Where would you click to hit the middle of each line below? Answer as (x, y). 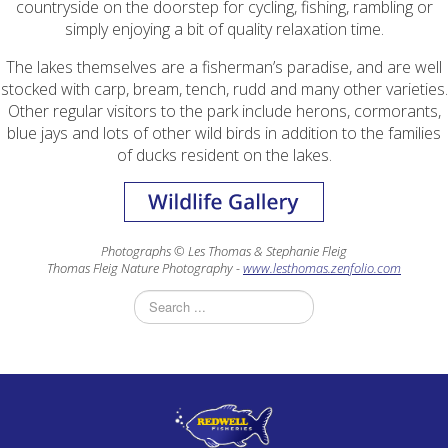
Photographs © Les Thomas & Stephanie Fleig (224, 250)
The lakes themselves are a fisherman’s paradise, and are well (224, 66)
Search (155, 298)
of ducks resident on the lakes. (224, 154)
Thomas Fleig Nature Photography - (145, 267)
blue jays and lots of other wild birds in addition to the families (224, 132)
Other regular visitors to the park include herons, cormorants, (224, 110)
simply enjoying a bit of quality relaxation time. (224, 28)
